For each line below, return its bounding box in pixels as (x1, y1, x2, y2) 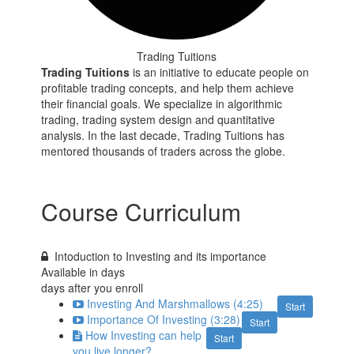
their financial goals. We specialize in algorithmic (41, 96, 283, 112)
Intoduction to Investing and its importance (55, 248, 267, 265)
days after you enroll (41, 280, 144, 296)
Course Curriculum (41, 194, 242, 229)
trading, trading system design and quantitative (41, 111, 276, 128)
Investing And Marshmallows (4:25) (87, 296, 264, 312)
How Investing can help (85, 327, 202, 344)
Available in (41, 264, 102, 281)
